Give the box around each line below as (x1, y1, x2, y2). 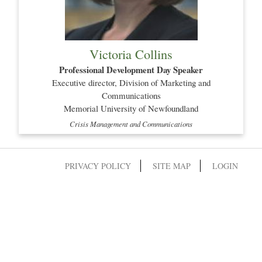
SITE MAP (153, 160, 191, 172)
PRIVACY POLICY (65, 160, 131, 172)
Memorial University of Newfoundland (64, 102, 198, 114)
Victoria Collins (89, 44, 173, 63)
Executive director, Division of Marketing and (51, 76, 211, 88)
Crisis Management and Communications (70, 119, 192, 129)
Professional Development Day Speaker (59, 63, 203, 76)
